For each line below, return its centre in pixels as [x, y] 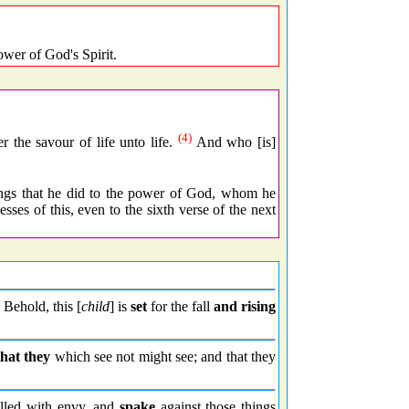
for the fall [180, 306]
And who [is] [233, 142]
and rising [245, 306]
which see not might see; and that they [163, 357]
